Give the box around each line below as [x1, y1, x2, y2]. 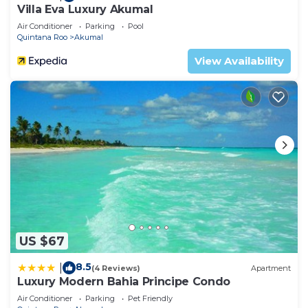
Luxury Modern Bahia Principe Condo [17, 275, 231, 289]
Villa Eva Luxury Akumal [17, 3, 153, 16]
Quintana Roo [17, 32, 67, 43]
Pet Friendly [128, 294, 173, 304]
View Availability [195, 54, 284, 68]
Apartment [251, 263, 291, 273]
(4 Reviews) [91, 263, 140, 273]
